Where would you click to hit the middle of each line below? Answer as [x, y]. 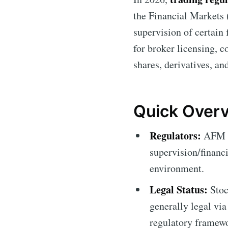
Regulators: [175, 136]
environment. [177, 168]
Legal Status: [179, 190]
